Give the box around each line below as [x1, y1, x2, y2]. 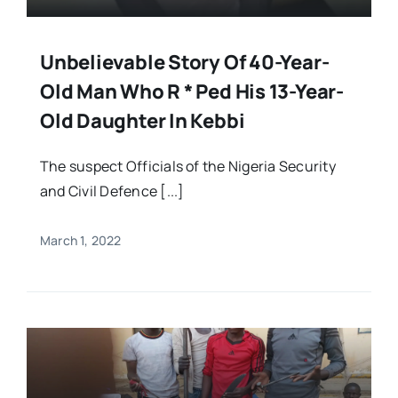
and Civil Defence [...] [39, 180, 185, 201]
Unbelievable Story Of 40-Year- [39, 48, 330, 76]
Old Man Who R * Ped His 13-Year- [39, 77, 344, 105]
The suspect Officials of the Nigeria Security [39, 155, 336, 176]
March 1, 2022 [39, 231, 122, 249]
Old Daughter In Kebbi [39, 107, 245, 134]
